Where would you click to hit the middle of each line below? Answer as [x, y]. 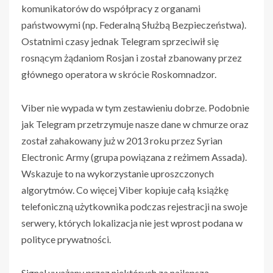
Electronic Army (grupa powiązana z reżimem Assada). [134, 157]
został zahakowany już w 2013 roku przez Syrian [122, 141]
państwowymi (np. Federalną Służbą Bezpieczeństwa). [134, 25]
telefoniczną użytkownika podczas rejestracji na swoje [134, 207]
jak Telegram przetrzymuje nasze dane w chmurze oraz [135, 124]
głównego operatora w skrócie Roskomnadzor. [119, 74]
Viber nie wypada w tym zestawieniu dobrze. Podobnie [135, 108]
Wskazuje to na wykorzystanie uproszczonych [118, 174]
